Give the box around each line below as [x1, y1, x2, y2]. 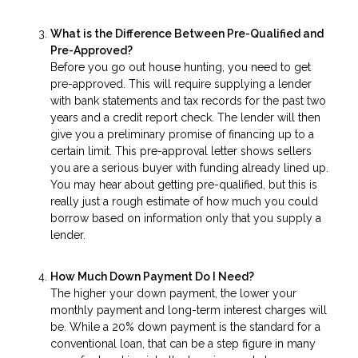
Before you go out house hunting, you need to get [50, 60, 311, 74]
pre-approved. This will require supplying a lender [50, 77, 312, 90]
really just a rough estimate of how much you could [50, 194, 318, 208]
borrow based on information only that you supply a [50, 211, 321, 225]
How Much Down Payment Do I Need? [50, 270, 254, 284]
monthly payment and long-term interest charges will [50, 304, 327, 317]
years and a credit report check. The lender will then [50, 110, 320, 124]
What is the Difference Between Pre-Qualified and [50, 26, 324, 40]
